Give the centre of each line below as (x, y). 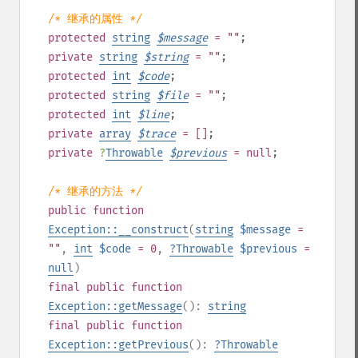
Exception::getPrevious (118, 345)
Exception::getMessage (115, 306)
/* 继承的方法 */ (95, 191)
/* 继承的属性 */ (95, 19)
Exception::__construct (118, 230)
